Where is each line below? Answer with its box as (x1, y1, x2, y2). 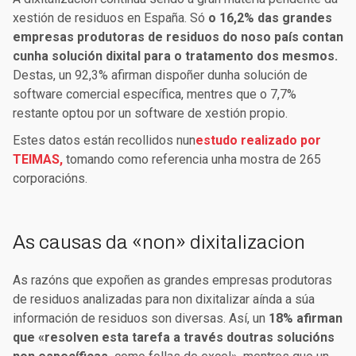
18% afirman (269, 311, 342, 327)
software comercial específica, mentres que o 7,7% (13, 87, 296, 103)
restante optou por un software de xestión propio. (13, 106, 288, 122)
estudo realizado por (195, 133, 321, 149)
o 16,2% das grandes (208, 10, 332, 26)
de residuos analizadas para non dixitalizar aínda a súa (13, 292, 315, 308)
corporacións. (13, 171, 87, 187)
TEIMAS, (13, 152, 63, 168)
